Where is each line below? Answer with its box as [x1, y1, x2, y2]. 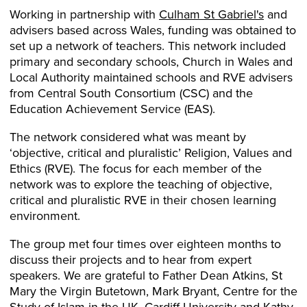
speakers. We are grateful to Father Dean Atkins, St [10, 267, 282, 284]
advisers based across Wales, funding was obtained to [10, 21, 296, 39]
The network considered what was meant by [10, 128, 246, 146]
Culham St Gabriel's [159, 5, 264, 23]
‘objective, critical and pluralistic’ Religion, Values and [10, 144, 292, 162]
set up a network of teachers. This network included [10, 37, 286, 55]
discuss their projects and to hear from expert [10, 251, 251, 269]
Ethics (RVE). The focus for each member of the [10, 160, 262, 177]
